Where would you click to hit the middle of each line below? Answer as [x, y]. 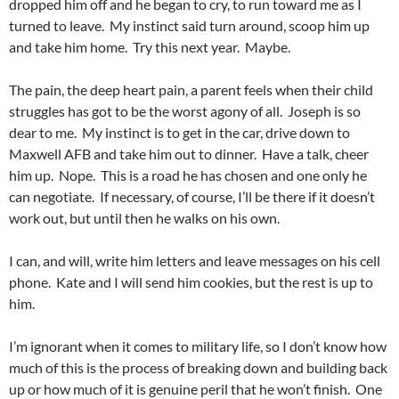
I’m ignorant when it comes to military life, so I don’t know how [198, 346]
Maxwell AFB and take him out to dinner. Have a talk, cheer [189, 153]
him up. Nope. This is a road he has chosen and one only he [188, 175]
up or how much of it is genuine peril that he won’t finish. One [195, 388]
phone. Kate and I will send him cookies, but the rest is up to [191, 281]
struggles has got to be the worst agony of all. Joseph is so [185, 110]
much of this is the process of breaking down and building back [198, 367]
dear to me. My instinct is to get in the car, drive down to [179, 132]
